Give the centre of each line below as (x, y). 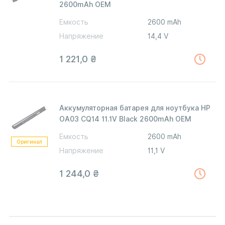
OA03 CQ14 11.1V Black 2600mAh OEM (125, 119)
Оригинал (29, 142)
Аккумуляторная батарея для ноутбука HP (135, 108)
